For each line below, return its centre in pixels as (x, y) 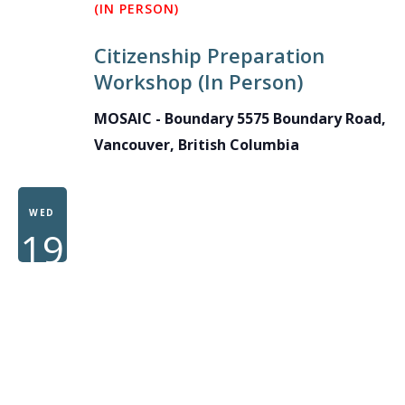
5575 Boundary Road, (311, 118)
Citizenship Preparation (209, 55)
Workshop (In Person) (198, 81)
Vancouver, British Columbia (196, 144)
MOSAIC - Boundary (165, 118)
